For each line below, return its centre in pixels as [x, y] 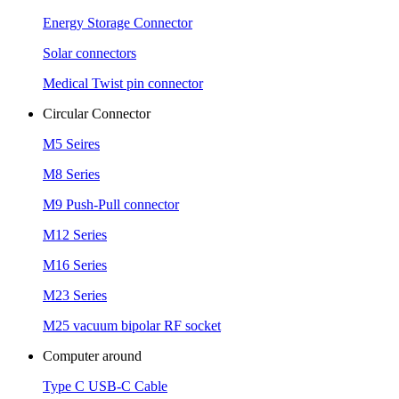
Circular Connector [97, 113]
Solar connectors [90, 53]
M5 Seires [71, 143]
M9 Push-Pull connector [111, 204]
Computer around [92, 355]
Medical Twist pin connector [123, 83]
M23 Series [75, 295]
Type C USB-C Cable [105, 386]
